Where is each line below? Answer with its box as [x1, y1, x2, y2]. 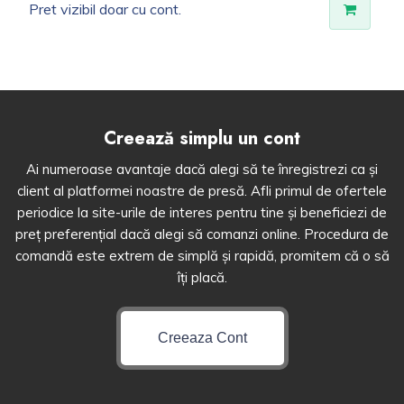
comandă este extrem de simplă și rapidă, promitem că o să [14, 246, 390, 264]
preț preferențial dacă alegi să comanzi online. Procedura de [15, 225, 389, 243]
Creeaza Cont [157, 329, 247, 345]
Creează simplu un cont [104, 124, 300, 151]
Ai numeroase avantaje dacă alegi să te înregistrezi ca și [26, 160, 378, 178]
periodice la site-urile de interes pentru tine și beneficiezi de [17, 203, 387, 221]
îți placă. [177, 268, 227, 286]
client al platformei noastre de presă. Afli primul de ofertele [17, 181, 387, 199]
